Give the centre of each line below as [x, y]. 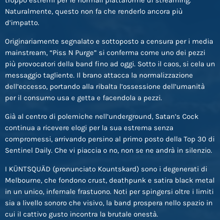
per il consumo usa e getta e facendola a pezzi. [83, 97]
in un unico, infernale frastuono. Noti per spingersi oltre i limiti [109, 191]
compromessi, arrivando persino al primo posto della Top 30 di [110, 139]
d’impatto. [22, 22]
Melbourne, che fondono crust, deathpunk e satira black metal [110, 180]
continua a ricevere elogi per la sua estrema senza [89, 127]
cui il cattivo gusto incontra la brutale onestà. [82, 214]
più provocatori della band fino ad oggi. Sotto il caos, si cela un [110, 64]
